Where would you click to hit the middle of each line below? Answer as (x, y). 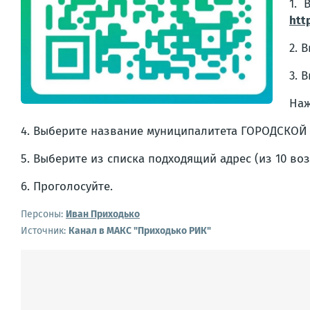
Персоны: (42, 214)
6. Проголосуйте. (67, 186)
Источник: (45, 231)
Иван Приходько (103, 214)
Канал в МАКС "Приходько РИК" (140, 231)
